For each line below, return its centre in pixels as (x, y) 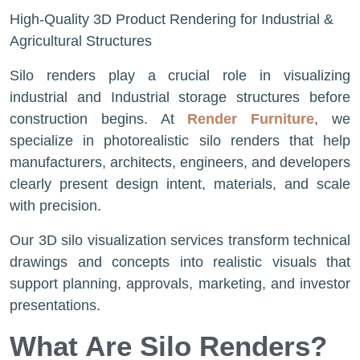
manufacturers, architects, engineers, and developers (180, 162)
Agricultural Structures (81, 41)
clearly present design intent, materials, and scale (180, 184)
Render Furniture (251, 119)
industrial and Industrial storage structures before (180, 97)
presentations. (55, 305)
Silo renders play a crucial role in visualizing (180, 76)
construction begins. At (99, 119)
